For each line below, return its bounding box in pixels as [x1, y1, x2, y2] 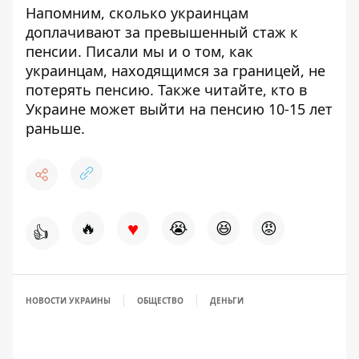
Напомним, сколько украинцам [26, 3, 248, 22]
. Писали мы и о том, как [78, 42, 253, 61]
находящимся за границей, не [107, 61, 325, 80]
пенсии [26, 42, 78, 61]
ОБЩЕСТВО [137, 295, 184, 306]
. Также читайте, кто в [150, 80, 307, 99]
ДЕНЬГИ [210, 295, 244, 306]
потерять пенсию [26, 80, 150, 99]
